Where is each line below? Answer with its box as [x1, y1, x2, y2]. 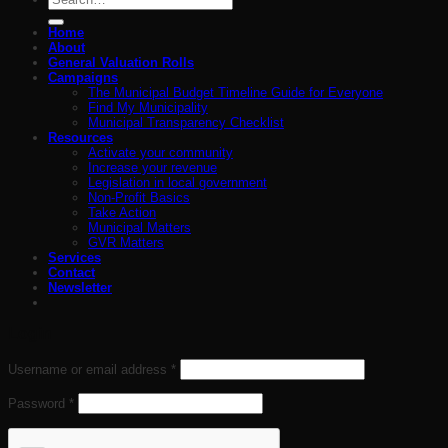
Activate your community [88, 144, 233, 160]
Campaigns [48, 69, 118, 85]
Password [8, 396, 69, 412]
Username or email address [8, 362, 171, 378]
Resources [48, 129, 113, 145]
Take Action [88, 204, 156, 220]
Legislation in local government [88, 174, 267, 190]
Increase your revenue [88, 159, 217, 175]
